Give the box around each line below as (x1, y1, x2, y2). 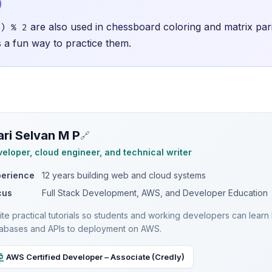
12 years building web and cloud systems (39, 170, 206, 181)
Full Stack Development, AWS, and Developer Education (39, 188, 268, 199)
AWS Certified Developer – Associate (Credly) (6, 252, 185, 262)
